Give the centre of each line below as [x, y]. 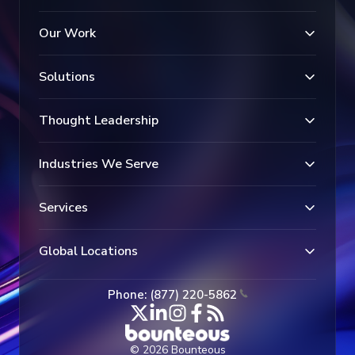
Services [63, 207]
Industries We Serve [99, 164]
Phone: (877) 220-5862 [172, 294]
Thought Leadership [99, 120]
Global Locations [88, 251]
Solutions [67, 76]
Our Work [67, 33]
